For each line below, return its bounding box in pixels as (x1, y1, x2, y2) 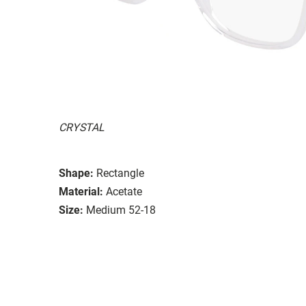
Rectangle (96, 166, 144, 180)
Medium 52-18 (86, 203, 156, 217)
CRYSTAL (59, 120, 105, 134)
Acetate (106, 184, 142, 198)
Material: (59, 184, 103, 198)
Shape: (59, 166, 94, 180)
